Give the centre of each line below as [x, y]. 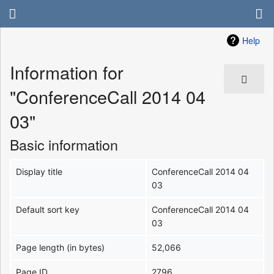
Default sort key [48, 209]
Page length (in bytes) [61, 247]
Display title [39, 171]
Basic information [64, 144]
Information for [67, 72]
